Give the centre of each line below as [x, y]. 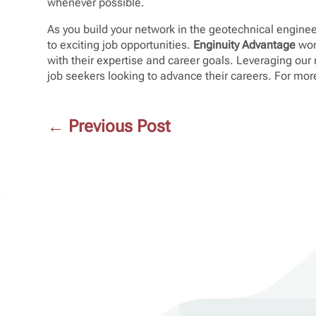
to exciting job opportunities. [121, 44]
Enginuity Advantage [245, 44]
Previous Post [120, 127]
